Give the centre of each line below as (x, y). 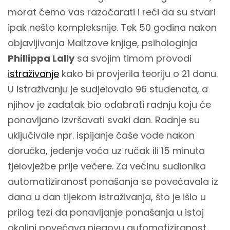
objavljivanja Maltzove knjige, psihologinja (102, 43)
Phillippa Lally (41, 58)
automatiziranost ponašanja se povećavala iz (113, 181)
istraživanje (33, 74)
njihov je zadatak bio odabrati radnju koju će (109, 104)
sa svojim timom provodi (133, 58)
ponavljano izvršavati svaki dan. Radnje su (104, 120)
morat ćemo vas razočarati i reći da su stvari (112, 12)
